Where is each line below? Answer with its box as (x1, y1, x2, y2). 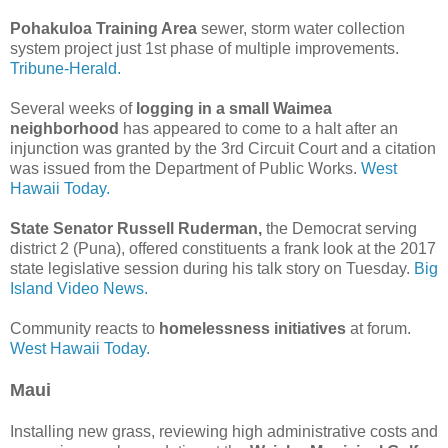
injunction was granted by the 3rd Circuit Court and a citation (10, 140, 436, 158)
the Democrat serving (262, 220, 417, 238)
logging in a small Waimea (136, 100, 332, 118)
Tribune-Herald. (10, 60, 121, 78)
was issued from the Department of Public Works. (10, 160, 361, 178)
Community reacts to (10, 320, 159, 338)
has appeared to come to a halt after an (119, 120, 398, 138)
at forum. (346, 320, 411, 338)
